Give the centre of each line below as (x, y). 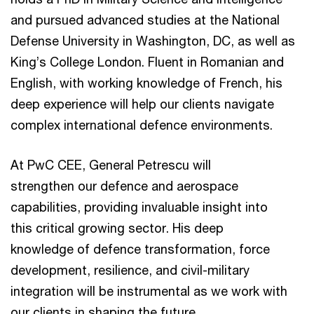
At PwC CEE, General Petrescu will (111, 164)
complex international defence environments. (142, 124)
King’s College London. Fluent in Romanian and (147, 61)
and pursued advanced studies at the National (145, 19)
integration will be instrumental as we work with (149, 291)
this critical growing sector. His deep (117, 227)
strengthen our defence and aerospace (124, 185)
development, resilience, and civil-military (130, 269)
